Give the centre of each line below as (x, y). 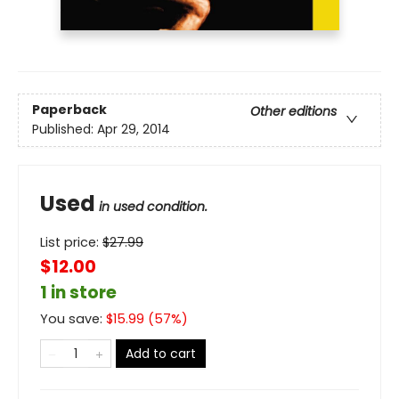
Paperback (69, 110)
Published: (65, 130)
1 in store (78, 292)
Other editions (293, 112)
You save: (73, 318)
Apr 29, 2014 (134, 130)
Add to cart (161, 353)
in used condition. (153, 206)
